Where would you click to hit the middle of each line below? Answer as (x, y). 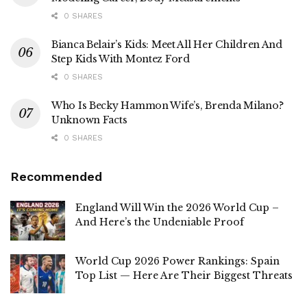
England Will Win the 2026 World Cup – (177, 208)
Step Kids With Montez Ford (121, 59)
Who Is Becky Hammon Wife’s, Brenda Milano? (168, 106)
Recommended (56, 177)
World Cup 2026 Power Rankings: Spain (177, 261)
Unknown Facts (89, 120)
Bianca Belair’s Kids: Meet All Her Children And (167, 45)
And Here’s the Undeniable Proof (160, 222)
